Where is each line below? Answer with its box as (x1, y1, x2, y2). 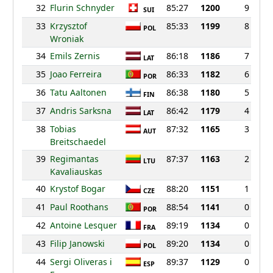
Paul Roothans (49, 201, 108, 213)
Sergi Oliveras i (49, 256, 112, 268)
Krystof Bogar (49, 183, 105, 195)
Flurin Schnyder (49, 2, 115, 14)
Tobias (49, 123, 76, 135)
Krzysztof (49, 20, 87, 32)
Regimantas (49, 153, 99, 165)
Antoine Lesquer (49, 219, 117, 232)
